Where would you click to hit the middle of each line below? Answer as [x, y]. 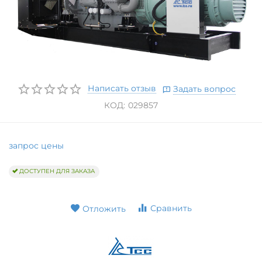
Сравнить [171, 208]
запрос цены [37, 145]
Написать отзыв [122, 88]
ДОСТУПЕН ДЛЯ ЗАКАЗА [57, 171]
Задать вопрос [205, 89]
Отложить [104, 208]
